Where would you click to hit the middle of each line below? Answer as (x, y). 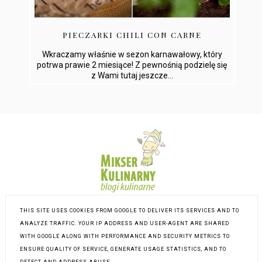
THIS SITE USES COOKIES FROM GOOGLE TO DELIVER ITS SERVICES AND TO (130, 210)
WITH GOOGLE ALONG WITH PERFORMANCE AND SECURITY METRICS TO (125, 236)
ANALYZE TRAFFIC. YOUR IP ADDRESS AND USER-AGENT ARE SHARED (125, 223)
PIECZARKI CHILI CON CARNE (132, 35)
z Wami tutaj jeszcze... (132, 76)
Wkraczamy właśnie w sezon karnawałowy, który (132, 55)
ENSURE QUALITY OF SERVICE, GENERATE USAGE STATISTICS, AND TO (123, 249)
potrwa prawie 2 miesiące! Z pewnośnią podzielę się (132, 65)
